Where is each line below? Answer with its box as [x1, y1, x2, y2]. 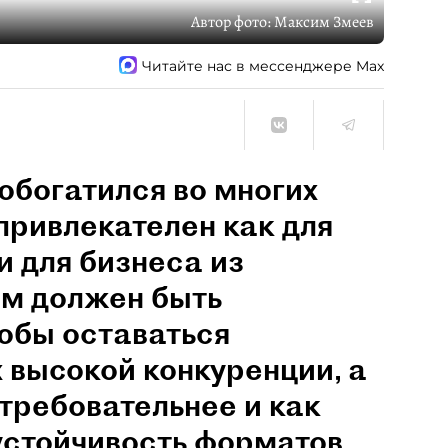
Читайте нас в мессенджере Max [142, 56, 384, 75]
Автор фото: [191, 11, 274, 33]
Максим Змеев [274, 11, 374, 33]
